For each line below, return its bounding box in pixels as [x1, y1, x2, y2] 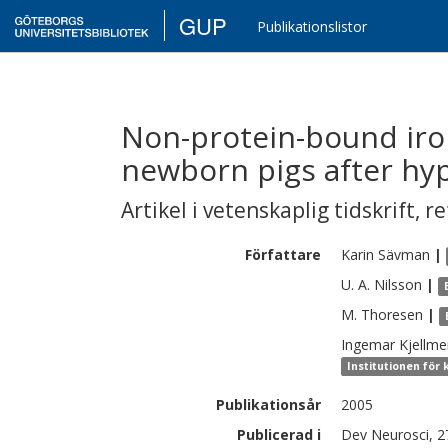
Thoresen [361, 305, 423, 324]
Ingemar [341, 335, 395, 354]
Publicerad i [237, 425, 321, 444]
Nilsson [374, 275, 422, 294]
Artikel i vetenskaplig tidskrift [121, 196, 415, 224]
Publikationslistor [257, 17, 368, 36]
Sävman [378, 245, 430, 264]
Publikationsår [216, 395, 321, 414]
